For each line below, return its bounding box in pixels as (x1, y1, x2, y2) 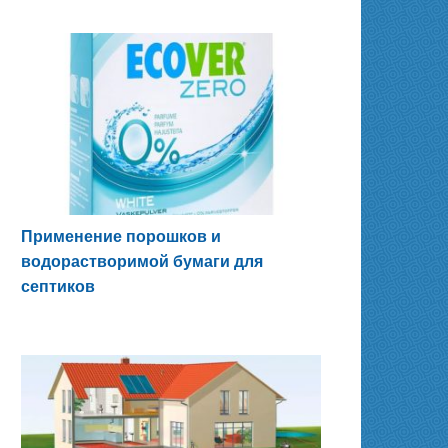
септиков (21, 277, 95, 295)
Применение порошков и (21, 227, 221, 245)
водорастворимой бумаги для (21, 252, 263, 270)
